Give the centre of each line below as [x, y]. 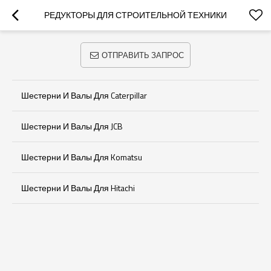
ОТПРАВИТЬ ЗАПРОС [143, 55]
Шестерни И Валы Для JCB [72, 126]
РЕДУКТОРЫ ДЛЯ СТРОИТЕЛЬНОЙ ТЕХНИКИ [135, 15]
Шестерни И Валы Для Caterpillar [84, 95]
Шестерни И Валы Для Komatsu [82, 157]
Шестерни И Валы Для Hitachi [78, 188]
